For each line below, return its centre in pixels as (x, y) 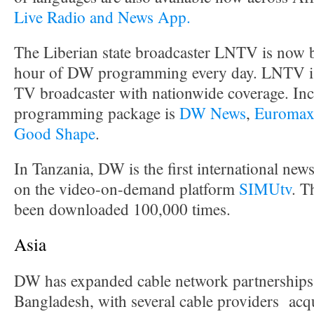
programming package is (97, 113)
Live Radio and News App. (102, 17)
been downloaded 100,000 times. (122, 209)
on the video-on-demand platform (127, 189)
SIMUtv (265, 189)
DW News (213, 113)
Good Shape (55, 134)
